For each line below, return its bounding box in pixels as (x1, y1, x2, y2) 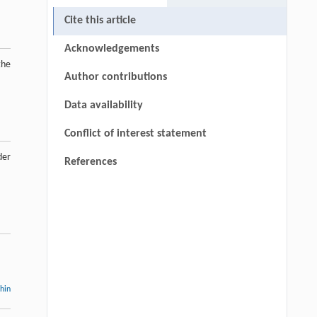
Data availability (64, 100, 143, 112)
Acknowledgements (64, 43, 159, 55)
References (64, 156, 117, 168)
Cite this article (64, 15, 136, 27)
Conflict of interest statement (64, 128, 207, 140)
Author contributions (64, 71, 167, 83)
